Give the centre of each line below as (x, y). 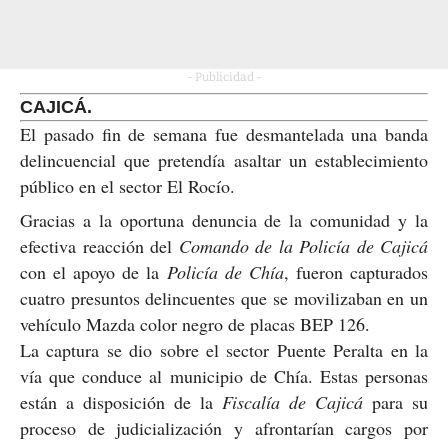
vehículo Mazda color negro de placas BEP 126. (195, 323)
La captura (63, 349)
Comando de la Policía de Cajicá (303, 245)
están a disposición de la (121, 401)
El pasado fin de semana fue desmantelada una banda (224, 133)
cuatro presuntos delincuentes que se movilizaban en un (224, 297)
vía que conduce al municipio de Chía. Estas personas (224, 375)
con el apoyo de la (93, 271)
